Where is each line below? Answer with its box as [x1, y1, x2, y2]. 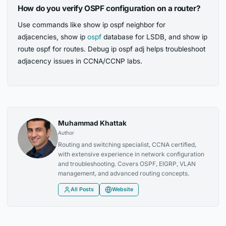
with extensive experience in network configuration [58, 150, 205, 158]
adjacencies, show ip [18, 32, 88, 41]
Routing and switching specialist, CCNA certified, [58, 140, 197, 148]
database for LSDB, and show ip [101, 32, 208, 41]
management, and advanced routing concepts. [58, 169, 190, 177]
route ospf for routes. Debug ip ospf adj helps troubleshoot [18, 44, 206, 53]
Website [112, 186, 134, 193]
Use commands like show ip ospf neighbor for [18, 20, 166, 29]
